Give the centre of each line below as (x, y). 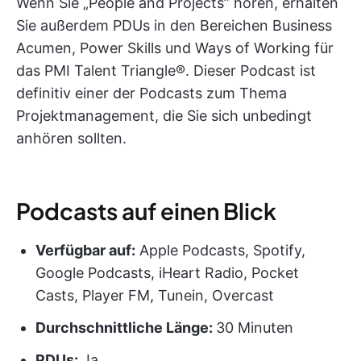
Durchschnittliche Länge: (126, 327)
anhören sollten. (71, 138)
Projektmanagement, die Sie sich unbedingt (164, 115)
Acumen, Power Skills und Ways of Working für (175, 48)
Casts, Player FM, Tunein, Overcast (155, 295)
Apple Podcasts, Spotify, (220, 250)
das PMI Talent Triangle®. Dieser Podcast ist (166, 70)
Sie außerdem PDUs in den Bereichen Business (174, 25)
